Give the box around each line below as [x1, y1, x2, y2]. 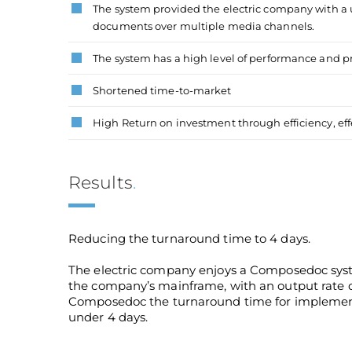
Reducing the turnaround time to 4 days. [68, 230, 310, 246]
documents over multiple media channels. [93, 19, 315, 32]
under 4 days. [68, 309, 148, 324]
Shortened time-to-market [93, 84, 232, 97]
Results [68, 171, 133, 193]
